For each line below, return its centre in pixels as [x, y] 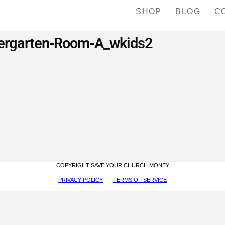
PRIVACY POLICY [81, 180]
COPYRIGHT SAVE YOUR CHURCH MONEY [113, 165]
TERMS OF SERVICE [140, 180]
